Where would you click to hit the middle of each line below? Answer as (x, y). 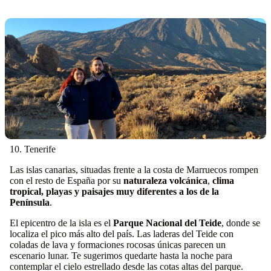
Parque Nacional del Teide (167, 223)
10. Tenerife (33, 149)
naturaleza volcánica (165, 181)
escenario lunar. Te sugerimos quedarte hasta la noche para (121, 256)
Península (30, 202)
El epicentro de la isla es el (61, 223)
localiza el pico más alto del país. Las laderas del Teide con (122, 234)
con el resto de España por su (67, 181)
